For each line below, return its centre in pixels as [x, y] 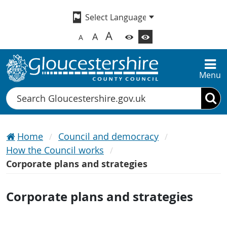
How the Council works [55, 150]
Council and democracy [108, 137]
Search [19, 93]
